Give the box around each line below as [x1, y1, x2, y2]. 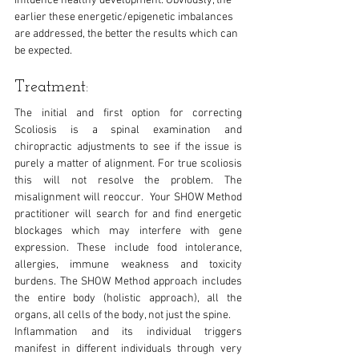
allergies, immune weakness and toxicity [14, 257, 242, 272]
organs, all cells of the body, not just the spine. [14, 308, 233, 322]
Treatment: [14, 79, 89, 95]
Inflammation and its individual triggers [14, 325, 242, 339]
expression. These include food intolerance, [14, 240, 242, 255]
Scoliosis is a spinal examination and [14, 123, 242, 137]
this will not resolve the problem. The [14, 173, 242, 188]
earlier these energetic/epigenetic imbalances [14, 10, 236, 24]
